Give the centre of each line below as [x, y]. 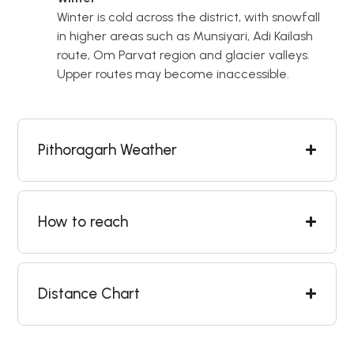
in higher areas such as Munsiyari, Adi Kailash [185, 36]
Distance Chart [89, 293]
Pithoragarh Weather [107, 149]
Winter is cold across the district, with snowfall [188, 17]
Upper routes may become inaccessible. [173, 73]
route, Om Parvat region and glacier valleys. [183, 55]
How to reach [83, 221]
